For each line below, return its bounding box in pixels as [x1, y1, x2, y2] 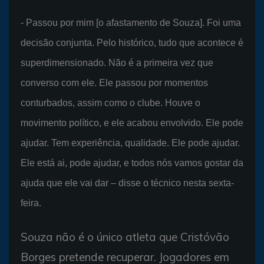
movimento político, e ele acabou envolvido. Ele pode [21, 117, 243, 128]
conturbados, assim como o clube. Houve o [21, 97, 200, 108]
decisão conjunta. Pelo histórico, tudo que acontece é [21, 37, 243, 48]
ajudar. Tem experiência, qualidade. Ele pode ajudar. [21, 137, 240, 148]
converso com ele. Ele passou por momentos [21, 77, 208, 88]
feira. [21, 197, 41, 208]
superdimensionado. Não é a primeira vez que [21, 57, 213, 68]
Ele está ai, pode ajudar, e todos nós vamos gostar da [21, 157, 243, 168]
